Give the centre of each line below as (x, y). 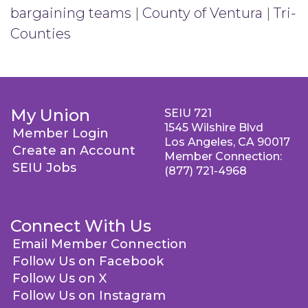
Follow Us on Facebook (88, 261)
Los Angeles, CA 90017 (227, 142)
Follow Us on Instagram (89, 296)
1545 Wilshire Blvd (214, 128)
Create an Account (74, 151)
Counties (41, 33)
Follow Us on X (59, 278)
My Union (50, 115)
